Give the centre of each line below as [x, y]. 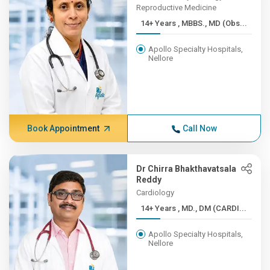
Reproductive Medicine [177, 8]
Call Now [199, 128]
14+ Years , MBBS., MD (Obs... [213, 23]
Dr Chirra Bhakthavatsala [187, 169]
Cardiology [155, 193]
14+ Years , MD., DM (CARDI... [212, 208]
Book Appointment [63, 128]
